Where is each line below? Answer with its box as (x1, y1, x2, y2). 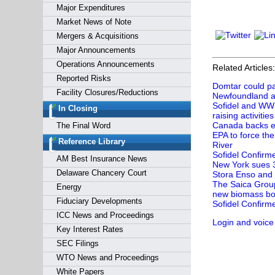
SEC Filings (56, 239, 99, 248)
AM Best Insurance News (56, 154, 147, 163)
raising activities (212, 110, 274, 120)
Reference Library (58, 137, 125, 146)
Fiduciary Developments (56, 196, 142, 206)
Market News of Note (56, 17, 131, 26)
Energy (56, 182, 82, 192)
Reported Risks (56, 74, 111, 83)
